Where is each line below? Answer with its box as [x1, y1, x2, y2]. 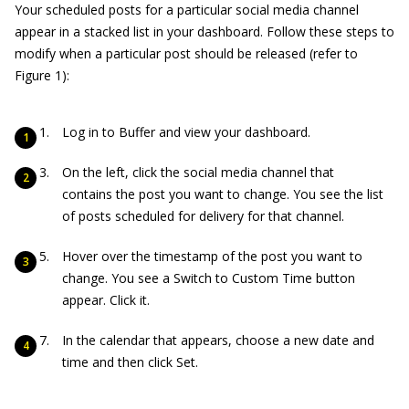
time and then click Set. [62, 353, 198, 371]
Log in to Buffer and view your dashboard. [62, 123, 310, 141]
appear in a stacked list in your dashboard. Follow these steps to [15, 23, 394, 40]
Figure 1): [15, 67, 69, 84]
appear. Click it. [62, 291, 150, 309]
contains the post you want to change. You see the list [62, 185, 383, 203]
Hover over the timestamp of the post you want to [62, 247, 362, 265]
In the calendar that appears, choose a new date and [62, 331, 374, 349]
